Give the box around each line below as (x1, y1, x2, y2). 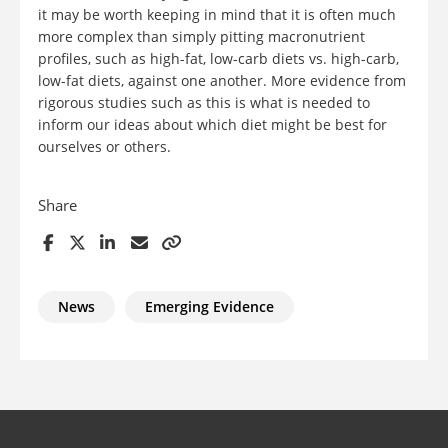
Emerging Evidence (145, 297, 274, 317)
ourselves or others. (38, 137, 171, 157)
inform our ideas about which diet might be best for (38, 115, 387, 135)
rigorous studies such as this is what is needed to (38, 93, 370, 113)
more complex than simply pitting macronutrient (38, 27, 365, 47)
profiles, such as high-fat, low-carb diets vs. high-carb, (38, 49, 399, 69)
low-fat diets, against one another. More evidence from (38, 71, 406, 91)
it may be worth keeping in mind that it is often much (38, 5, 396, 25)
